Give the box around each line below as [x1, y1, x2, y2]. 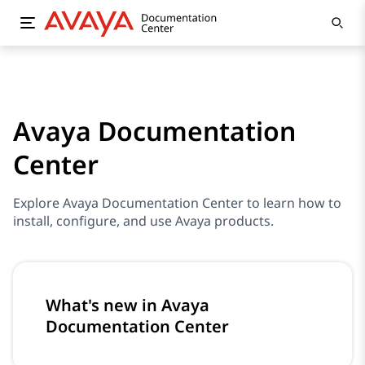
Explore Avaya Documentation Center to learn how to [13, 194, 341, 212]
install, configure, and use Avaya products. [13, 212, 274, 230]
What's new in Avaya [46, 294, 209, 316]
